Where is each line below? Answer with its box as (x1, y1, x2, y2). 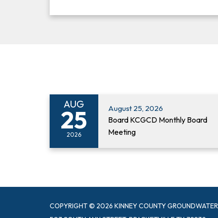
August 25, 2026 (108, 104, 163, 113)
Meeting (108, 127, 137, 137)
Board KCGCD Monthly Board (108, 115, 207, 125)
